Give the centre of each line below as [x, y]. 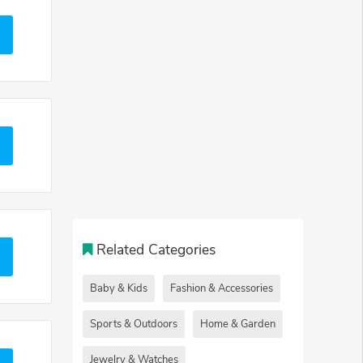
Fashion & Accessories [222, 288]
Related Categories [156, 249]
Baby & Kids [119, 288]
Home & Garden [238, 324]
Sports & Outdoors [134, 324]
